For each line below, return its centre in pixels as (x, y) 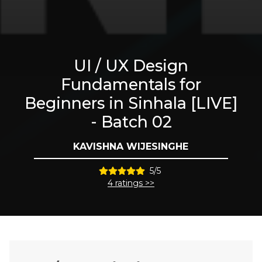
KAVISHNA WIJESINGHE (131, 147)
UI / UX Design (131, 66)
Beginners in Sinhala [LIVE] (131, 104)
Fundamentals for (131, 85)
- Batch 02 (131, 122)
